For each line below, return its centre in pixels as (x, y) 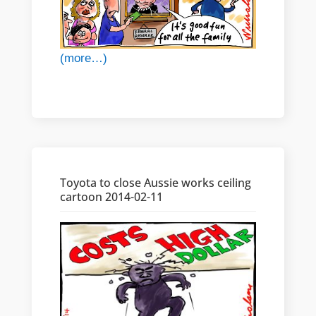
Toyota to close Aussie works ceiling (155, 183)
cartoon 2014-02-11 (111, 197)
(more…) (83, 59)
